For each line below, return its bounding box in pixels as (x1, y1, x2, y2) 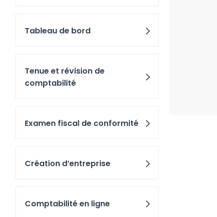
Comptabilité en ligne (25, 198, 110, 209)
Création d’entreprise (25, 158, 110, 169)
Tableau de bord (25, 25, 91, 36)
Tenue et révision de (25, 65, 105, 77)
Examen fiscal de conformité (25, 118, 139, 129)
